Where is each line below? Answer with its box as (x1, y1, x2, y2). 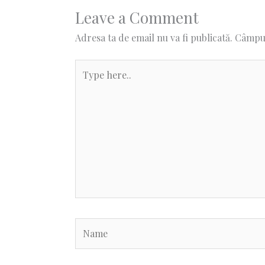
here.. (74, 76, 99, 89)
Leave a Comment (75, 7, 199, 28)
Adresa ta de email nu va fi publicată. (75, 31, 232, 44)
